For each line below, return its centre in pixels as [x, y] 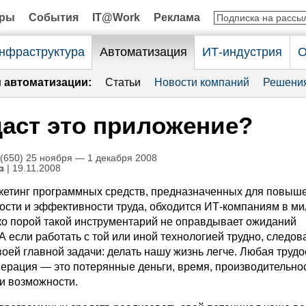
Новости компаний [202, 82]
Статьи [123, 82]
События [54, 17]
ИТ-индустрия [242, 52]
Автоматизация [143, 52]
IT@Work [116, 17]
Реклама [177, 17]
